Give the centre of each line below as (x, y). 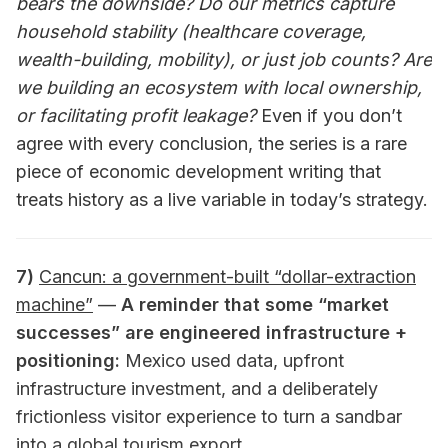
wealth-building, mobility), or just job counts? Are (224, 59)
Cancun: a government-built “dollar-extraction (227, 276)
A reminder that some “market (255, 304)
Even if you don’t (329, 115)
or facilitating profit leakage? (136, 115)
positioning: (70, 360)
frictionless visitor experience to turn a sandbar (209, 416)
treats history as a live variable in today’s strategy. (222, 199)
